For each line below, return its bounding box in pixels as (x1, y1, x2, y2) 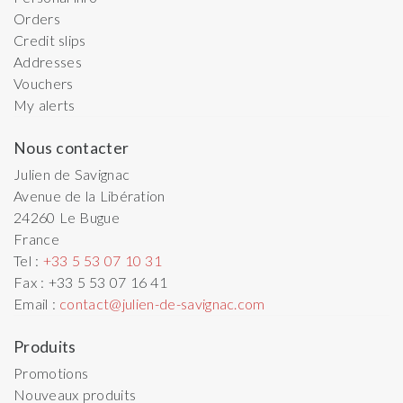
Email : (13, 294, 60, 312)
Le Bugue (58, 208, 121, 226)
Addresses (13, 52, 82, 70)
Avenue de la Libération (13, 186, 166, 204)
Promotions (13, 363, 89, 381)
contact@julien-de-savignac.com (59, 294, 265, 312)
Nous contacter (13, 138, 130, 157)
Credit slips (13, 31, 86, 49)
